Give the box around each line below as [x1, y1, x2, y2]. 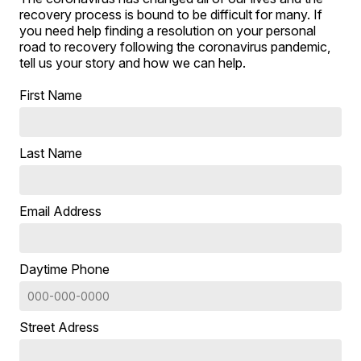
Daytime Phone [19, 261, 110, 278]
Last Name [19, 145, 83, 162]
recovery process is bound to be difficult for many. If [19, 6, 323, 23]
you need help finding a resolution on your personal [19, 23, 317, 39]
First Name [19, 87, 83, 104]
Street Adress [19, 319, 100, 336]
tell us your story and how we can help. [19, 55, 247, 72]
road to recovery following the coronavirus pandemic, [19, 39, 331, 56]
